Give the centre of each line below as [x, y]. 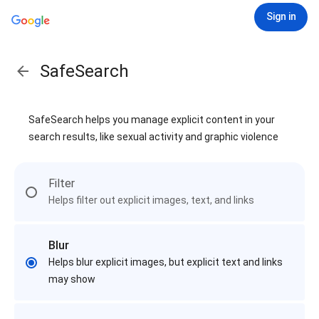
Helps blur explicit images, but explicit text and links [166, 262]
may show [72, 279]
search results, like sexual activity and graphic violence [153, 137]
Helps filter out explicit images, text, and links [151, 200]
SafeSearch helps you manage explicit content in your [152, 120]
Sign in [281, 16]
